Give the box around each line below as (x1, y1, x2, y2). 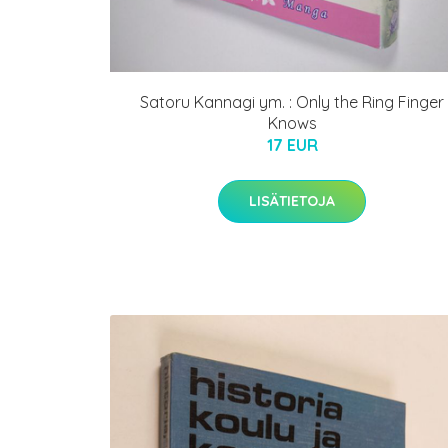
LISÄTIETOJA (249, 191, 335, 210)
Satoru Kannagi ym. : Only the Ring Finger (140, 91, 444, 112)
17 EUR (266, 134, 318, 155)
